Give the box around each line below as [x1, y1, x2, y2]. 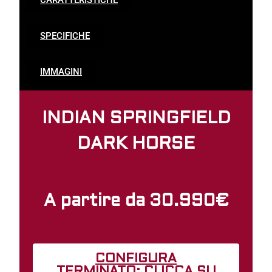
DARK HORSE [77, 136, 195, 152]
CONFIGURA [95, 253, 177, 265]
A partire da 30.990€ [43, 193, 229, 209]
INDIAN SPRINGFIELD [41, 110, 231, 127]
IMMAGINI [40, 66, 82, 77]
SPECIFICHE [40, 30, 90, 41]
